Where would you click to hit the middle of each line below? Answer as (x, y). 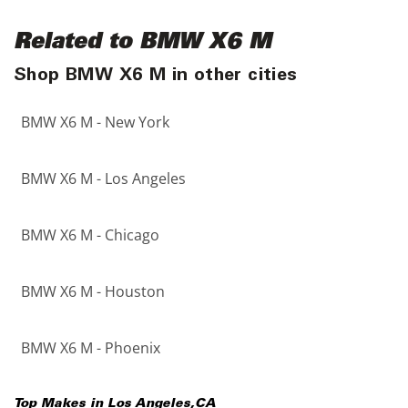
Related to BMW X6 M (143, 44)
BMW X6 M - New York (95, 122)
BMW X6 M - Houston (93, 291)
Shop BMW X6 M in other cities (156, 76)
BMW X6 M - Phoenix (91, 348)
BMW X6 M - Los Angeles (103, 178)
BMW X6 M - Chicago (90, 235)
